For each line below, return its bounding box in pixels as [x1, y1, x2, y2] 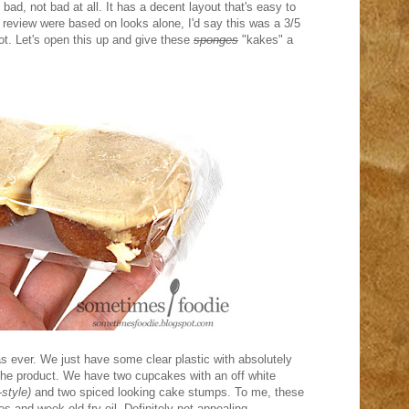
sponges [194, 33, 238, 47]
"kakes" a [238, 33, 293, 47]
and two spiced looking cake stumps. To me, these [31, 385, 304, 399]
